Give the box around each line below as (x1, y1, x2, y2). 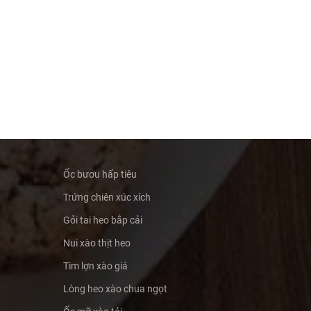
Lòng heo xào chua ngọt (63, 283, 167, 294)
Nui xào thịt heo (63, 237, 131, 249)
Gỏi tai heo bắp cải (63, 214, 142, 226)
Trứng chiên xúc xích (63, 191, 151, 203)
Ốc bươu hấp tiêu (63, 168, 137, 180)
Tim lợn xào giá (63, 260, 128, 271)
